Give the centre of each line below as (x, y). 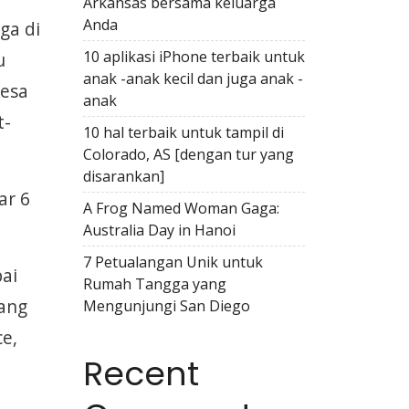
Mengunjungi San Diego (167, 306)
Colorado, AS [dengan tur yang (189, 154)
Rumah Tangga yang (155, 284)
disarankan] (124, 176)
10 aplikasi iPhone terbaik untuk (194, 57)
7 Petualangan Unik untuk (173, 262)
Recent (141, 374)
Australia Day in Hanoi (159, 230)
